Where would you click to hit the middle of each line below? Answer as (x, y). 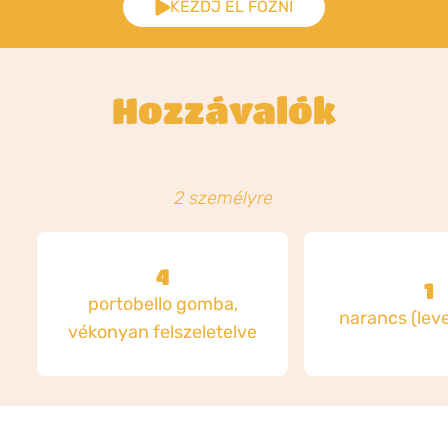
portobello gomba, (162, 304)
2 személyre (224, 198)
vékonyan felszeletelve (163, 332)
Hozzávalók (223, 109)
